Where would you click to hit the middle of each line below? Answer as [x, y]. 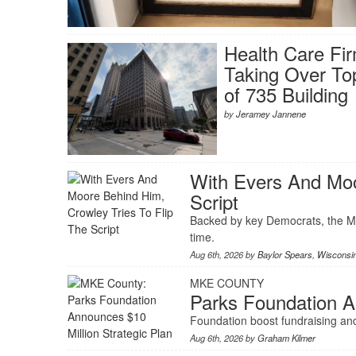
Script [214, 202]
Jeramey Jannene [271, 113]
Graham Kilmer [286, 338]
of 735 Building [286, 94]
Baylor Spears [284, 255]
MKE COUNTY [226, 283]
